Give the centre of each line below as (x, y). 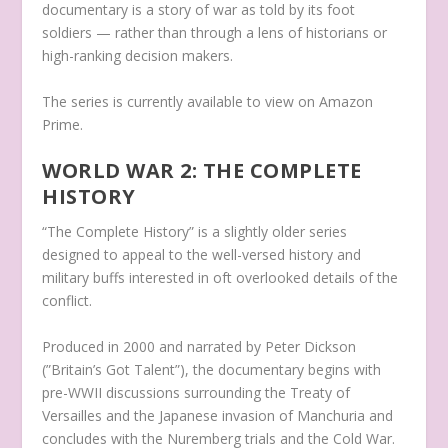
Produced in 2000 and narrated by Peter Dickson (199, 346)
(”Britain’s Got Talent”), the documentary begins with (212, 369)
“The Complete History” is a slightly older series (195, 232)
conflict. (67, 301)
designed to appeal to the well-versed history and (202, 255)
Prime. (63, 124)
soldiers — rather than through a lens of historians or (215, 33)
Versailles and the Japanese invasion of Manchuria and (218, 415)
